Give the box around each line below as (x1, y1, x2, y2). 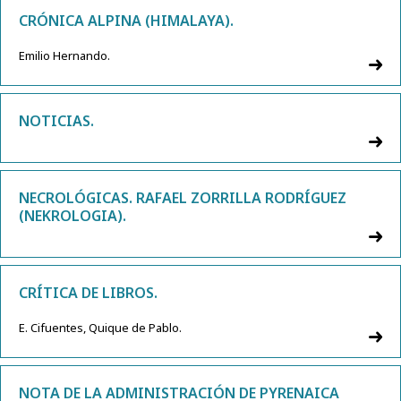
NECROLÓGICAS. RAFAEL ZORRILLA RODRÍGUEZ (19, 188, 346, 209)
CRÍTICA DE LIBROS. (19, 283, 158, 303)
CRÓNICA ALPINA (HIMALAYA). (19, 11, 234, 31)
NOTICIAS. (19, 111, 94, 132)
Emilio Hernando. (19, 47, 110, 64)
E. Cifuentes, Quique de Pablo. (19, 320, 182, 337)
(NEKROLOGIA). (19, 206, 126, 226)
